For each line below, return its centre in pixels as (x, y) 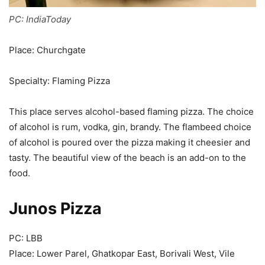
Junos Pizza (55, 209)
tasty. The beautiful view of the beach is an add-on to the (127, 158)
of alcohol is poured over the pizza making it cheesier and (130, 143)
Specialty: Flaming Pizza (59, 81)
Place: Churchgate (47, 50)
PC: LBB (26, 238)
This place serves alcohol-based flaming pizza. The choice (131, 112)
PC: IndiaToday (40, 20)
